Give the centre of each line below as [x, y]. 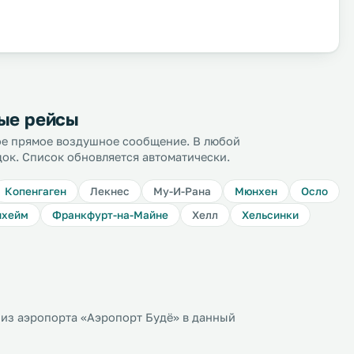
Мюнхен [256, 191]
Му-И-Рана [182, 191]
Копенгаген [36, 191]
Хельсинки [270, 215]
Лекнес [110, 191]
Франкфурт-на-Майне [110, 215]
